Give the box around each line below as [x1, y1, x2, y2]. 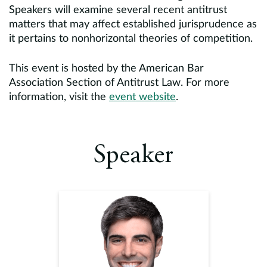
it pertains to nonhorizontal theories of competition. [9, 33, 253, 44]
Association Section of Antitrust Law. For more [9, 77, 229, 88]
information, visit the [9, 92, 109, 103]
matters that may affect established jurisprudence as [9, 19, 257, 30]
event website [109, 92, 176, 103]
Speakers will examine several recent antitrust [9, 5, 227, 15]
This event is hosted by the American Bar [9, 63, 204, 74]
